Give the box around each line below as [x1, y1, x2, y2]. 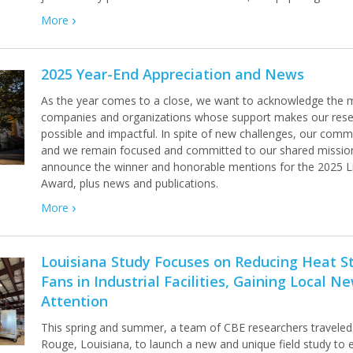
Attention [41, 292, 109, 310]
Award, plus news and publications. [41, 176, 219, 191]
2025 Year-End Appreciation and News [41, 65, 305, 84]
